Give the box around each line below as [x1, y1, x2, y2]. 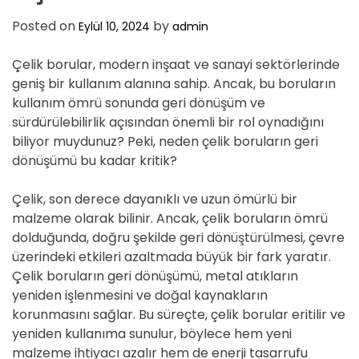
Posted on [12, 17, 79, 35]
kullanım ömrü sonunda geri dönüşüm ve [12, 94, 265, 112]
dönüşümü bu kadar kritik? [12, 151, 177, 170]
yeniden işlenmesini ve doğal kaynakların [12, 286, 268, 305]
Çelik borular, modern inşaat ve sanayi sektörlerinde [12, 55, 340, 74]
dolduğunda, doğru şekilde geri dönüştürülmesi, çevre [12, 228, 345, 247]
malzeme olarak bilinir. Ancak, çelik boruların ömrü [12, 209, 328, 228]
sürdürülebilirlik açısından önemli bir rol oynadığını [12, 113, 324, 131]
